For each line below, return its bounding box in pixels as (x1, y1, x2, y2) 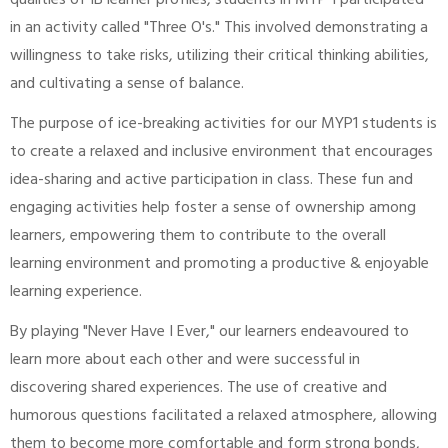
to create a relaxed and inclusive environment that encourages (10, 138, 433, 168)
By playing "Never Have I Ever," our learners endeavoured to (10, 318, 409, 348)
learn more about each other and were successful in (10, 346, 360, 376)
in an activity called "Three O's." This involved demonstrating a (10, 14, 428, 44)
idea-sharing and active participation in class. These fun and (10, 166, 413, 196)
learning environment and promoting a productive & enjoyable (10, 250, 429, 280)
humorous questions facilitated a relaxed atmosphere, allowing (10, 402, 437, 432)
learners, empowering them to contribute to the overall (10, 222, 386, 252)
